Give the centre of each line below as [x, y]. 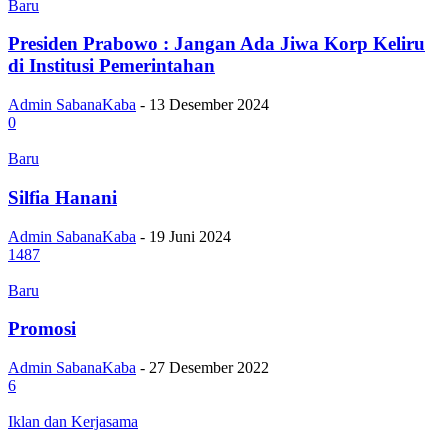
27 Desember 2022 [209, 367]
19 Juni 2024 [190, 236]
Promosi [42, 329]
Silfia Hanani [62, 197]
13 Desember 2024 [209, 105]
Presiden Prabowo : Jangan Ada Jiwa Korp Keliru [216, 44]
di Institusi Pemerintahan [111, 66]
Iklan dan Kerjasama [73, 421]
